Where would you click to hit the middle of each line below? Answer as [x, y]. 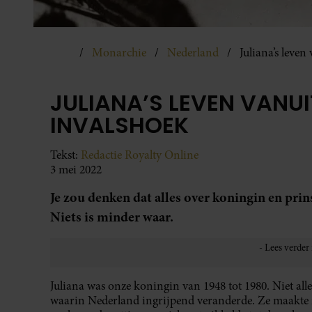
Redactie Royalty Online [140, 155]
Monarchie [119, 52]
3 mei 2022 [76, 169]
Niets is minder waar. [112, 217]
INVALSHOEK [119, 125]
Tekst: [65, 155]
